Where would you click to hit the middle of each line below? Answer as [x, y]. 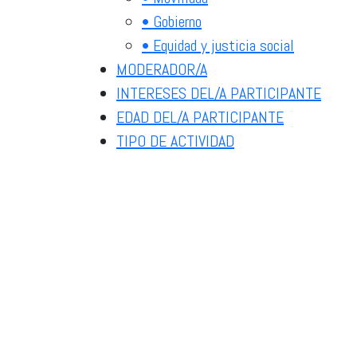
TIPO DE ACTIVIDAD [175, 141]
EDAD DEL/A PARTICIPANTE [200, 117]
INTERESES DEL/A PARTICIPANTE [219, 93]
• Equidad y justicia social [218, 45]
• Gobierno [172, 21]
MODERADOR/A [162, 69]
